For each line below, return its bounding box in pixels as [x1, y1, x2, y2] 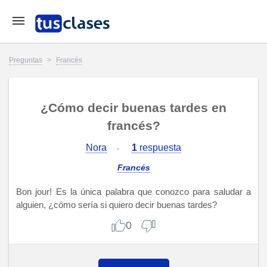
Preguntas [9, 56, 42, 64]
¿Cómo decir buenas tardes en [41, 101, 226, 114]
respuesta [137, 142, 181, 153]
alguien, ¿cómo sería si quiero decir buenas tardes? [16, 199, 217, 210]
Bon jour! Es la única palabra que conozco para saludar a [16, 186, 251, 197]
